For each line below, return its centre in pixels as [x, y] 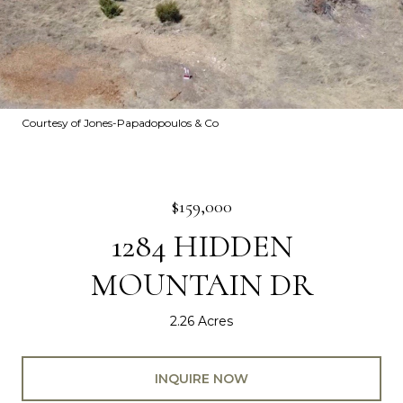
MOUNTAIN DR [201, 285]
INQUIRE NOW [201, 378]
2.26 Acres [201, 321]
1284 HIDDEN [201, 246]
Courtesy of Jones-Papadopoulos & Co [120, 123]
